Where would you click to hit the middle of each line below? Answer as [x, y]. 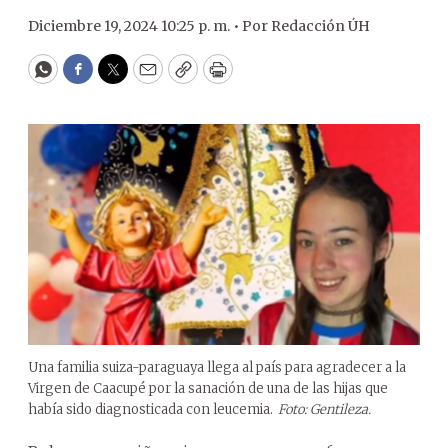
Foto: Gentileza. [324, 409]
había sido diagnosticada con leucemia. [150, 409]
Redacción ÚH [320, 26]
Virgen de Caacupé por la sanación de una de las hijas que [208, 388]
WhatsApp [88, 78]
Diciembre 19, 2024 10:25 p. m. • [135, 26]
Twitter [145, 78]
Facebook [118, 78]
